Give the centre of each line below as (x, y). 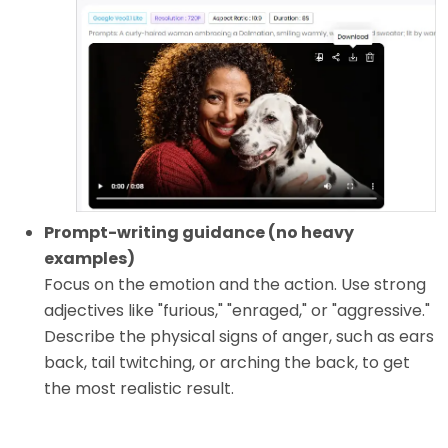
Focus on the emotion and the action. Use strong (235, 285)
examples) (89, 259)
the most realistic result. (139, 389)
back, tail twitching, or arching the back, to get (227, 363)
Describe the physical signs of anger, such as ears (239, 337)
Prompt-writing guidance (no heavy (199, 233)
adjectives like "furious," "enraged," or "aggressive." (237, 311)
